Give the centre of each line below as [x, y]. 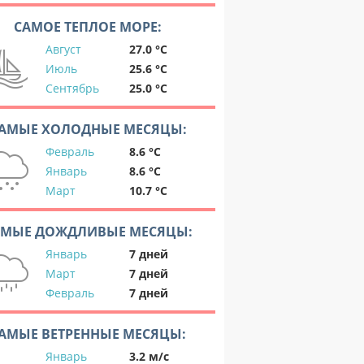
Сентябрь [72, 88]
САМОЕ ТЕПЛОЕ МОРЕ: [88, 27]
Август [63, 49]
